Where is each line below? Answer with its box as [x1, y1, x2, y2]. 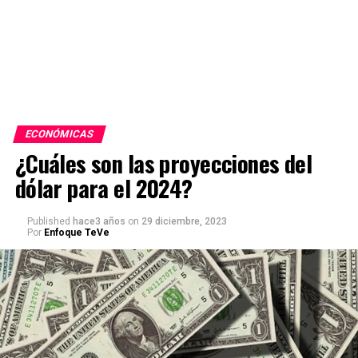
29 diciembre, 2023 [141, 215, 227, 227]
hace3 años [72, 215, 125, 227]
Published [26, 215, 70, 227]
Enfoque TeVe [43, 226, 109, 238]
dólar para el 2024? [14, 170, 193, 205]
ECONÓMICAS [23, 127, 95, 140]
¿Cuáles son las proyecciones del [14, 145, 312, 180]
